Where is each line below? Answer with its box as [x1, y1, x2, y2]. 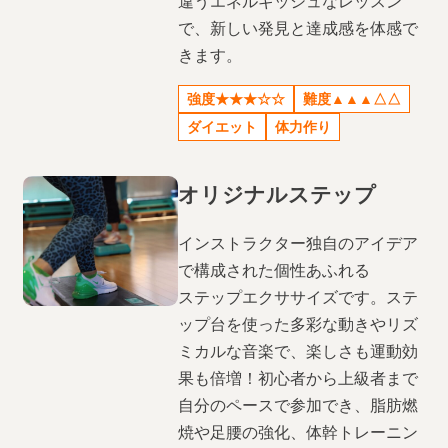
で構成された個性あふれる [178, 261, 371, 280]
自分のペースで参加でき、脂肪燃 [178, 396, 419, 415]
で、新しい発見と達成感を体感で [178, 19, 419, 38]
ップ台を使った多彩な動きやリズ [178, 315, 419, 334]
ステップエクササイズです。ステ [178, 288, 419, 307]
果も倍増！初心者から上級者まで [178, 369, 419, 388]
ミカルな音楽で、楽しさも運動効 [178, 342, 419, 361]
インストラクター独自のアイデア [178, 234, 419, 253]
